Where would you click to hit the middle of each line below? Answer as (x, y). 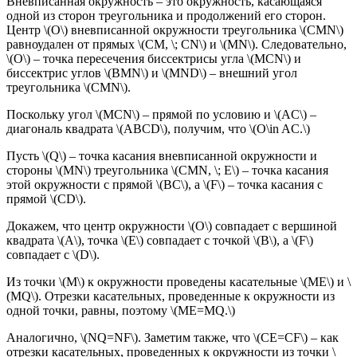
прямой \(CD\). (46, 198)
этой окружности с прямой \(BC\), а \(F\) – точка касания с (165, 184)
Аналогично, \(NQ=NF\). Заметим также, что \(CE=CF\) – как (173, 337)
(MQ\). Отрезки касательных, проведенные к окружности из (171, 296)
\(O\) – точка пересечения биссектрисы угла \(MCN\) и (154, 58)
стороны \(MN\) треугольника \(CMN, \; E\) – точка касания (167, 170)
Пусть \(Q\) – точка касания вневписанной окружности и (162, 155)
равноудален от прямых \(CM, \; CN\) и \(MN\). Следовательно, (177, 44)
